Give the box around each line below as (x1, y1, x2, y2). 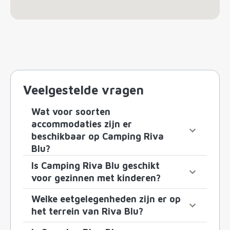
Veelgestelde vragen (23, 83, 144, 98)
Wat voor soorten (31, 106, 110, 118)
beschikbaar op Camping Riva (31, 131, 164, 142)
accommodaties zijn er (31, 119, 132, 130)
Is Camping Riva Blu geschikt (31, 160, 160, 171)
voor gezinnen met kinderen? (31, 172, 161, 184)
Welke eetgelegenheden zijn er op (31, 194, 181, 205)
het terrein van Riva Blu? (31, 206, 143, 217)
